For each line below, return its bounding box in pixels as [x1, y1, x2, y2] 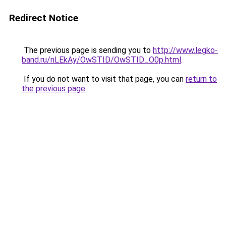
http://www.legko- [153, 45, 218, 55]
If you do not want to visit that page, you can [22, 74, 186, 84]
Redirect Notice [9, 12, 78, 24]
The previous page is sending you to [22, 45, 153, 55]
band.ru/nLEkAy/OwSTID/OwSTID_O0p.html [22, 55, 181, 65]
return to [186, 74, 217, 84]
